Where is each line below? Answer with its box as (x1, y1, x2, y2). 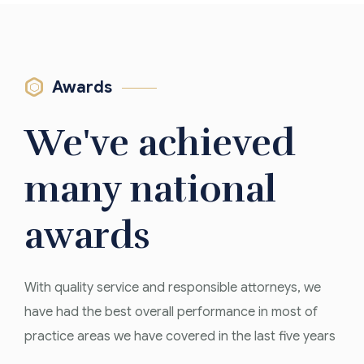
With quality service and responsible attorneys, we (24, 279, 321, 297)
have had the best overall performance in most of (24, 304, 318, 321)
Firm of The (118, 310, 225, 336)
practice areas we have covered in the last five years (24, 328, 336, 345)
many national (24, 167, 276, 213)
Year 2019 (118, 335, 201, 360)
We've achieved (24, 120, 295, 167)
